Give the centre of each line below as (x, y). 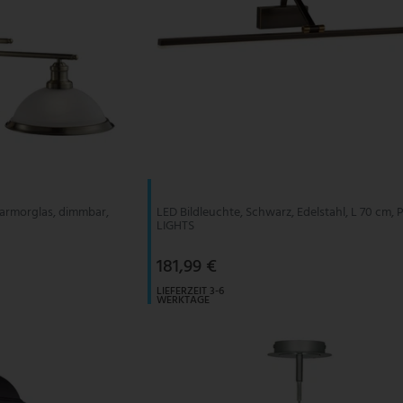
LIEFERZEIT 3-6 (191, 291)
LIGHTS (176, 226)
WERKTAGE (184, 300)
